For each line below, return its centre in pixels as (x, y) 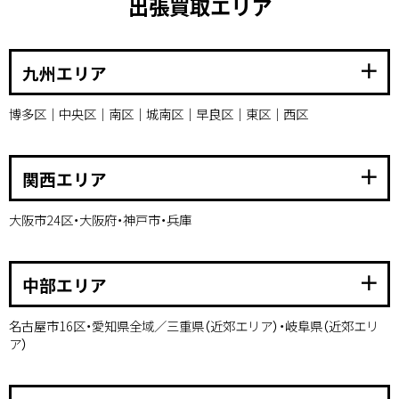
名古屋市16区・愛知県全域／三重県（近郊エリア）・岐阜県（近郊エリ (194, 326)
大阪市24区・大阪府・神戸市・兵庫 (100, 220)
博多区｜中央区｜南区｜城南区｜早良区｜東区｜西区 (159, 114)
